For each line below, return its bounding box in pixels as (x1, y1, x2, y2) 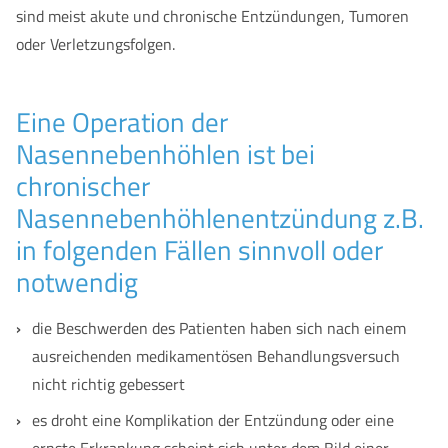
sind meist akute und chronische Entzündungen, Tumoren (16, 4, 409, 28)
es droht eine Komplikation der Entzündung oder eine (32, 408, 394, 432)
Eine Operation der (16, 101, 228, 142)
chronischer (16, 165, 150, 206)
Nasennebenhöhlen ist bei (16, 133, 315, 174)
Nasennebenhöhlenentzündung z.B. (16, 197, 424, 238)
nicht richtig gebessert (32, 372, 185, 396)
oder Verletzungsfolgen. (16, 32, 175, 56)
